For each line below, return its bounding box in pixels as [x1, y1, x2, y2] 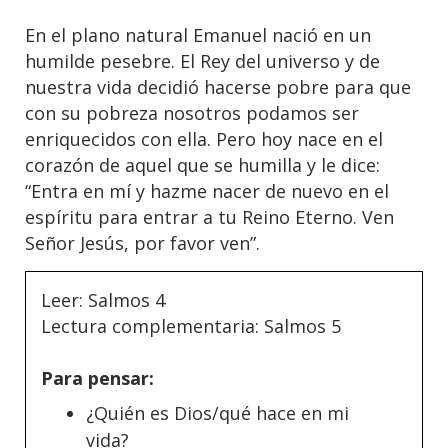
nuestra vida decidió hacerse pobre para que [25, 75, 411, 99]
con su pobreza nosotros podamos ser [25, 101, 359, 125]
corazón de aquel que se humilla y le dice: [25, 153, 380, 177]
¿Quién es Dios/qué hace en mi [86, 401, 349, 425]
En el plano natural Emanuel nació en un [25, 23, 371, 47]
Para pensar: [41, 366, 154, 390]
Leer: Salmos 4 [41, 288, 165, 312]
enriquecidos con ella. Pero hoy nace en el [25, 127, 383, 151]
